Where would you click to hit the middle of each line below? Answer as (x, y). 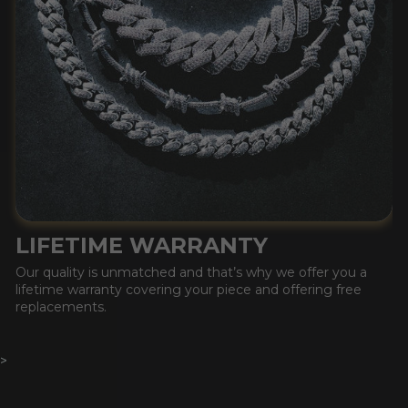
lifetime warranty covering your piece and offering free (189, 289)
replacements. (61, 306)
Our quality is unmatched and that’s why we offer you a (191, 272)
